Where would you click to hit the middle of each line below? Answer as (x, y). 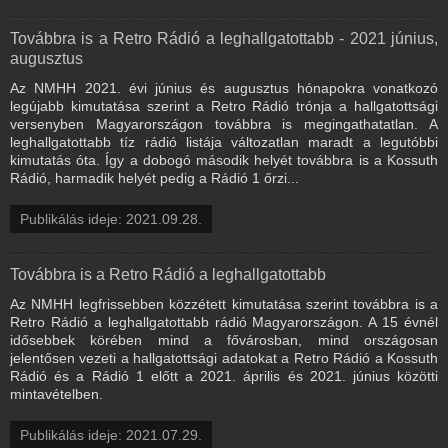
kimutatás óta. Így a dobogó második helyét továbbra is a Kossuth (224, 159)
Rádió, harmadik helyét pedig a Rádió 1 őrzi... (154, 177)
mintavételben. (56, 393)
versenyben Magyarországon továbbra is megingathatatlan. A (224, 123)
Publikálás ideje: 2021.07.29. (111, 434)
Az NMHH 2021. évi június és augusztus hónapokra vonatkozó (224, 87)
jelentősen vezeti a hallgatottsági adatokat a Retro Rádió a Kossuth (224, 357)
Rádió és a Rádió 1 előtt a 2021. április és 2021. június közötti (224, 375)
